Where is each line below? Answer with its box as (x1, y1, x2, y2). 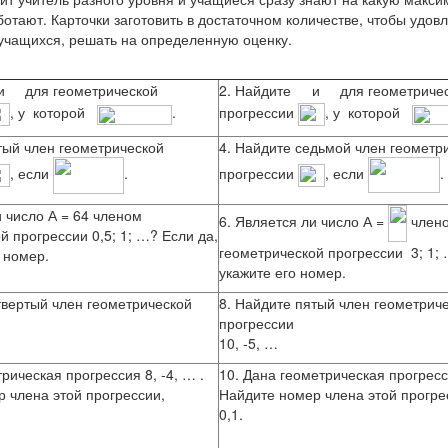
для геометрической (21, 80, 158, 100)
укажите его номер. (219, 262, 346, 282)
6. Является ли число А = (219, 211, 388, 232)
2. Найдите (219, 80, 295, 100)
